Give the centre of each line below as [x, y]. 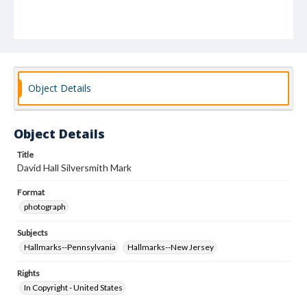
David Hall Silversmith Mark [74, 168]
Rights [28, 273]
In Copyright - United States [73, 287]
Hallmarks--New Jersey [171, 247]
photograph [45, 207]
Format [31, 192]
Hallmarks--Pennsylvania [70, 247]
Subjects [33, 233]
